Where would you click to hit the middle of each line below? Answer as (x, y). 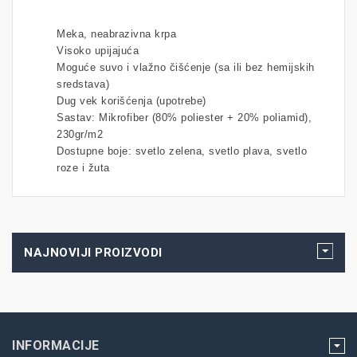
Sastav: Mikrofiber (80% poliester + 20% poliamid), (184, 118)
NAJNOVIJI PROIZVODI (93, 253)
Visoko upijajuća (98, 51)
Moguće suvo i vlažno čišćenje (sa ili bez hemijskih (186, 68)
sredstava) (83, 84)
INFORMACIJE (56, 346)
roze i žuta (83, 168)
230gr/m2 (80, 135)
